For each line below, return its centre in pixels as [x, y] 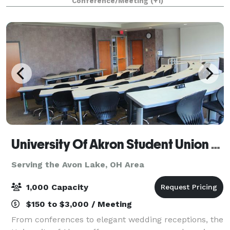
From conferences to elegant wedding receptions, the [117, 219]
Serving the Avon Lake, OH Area [78, 164]
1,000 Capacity [56, 187]
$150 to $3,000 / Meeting [78, 204]
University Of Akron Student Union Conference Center [216, 144]
